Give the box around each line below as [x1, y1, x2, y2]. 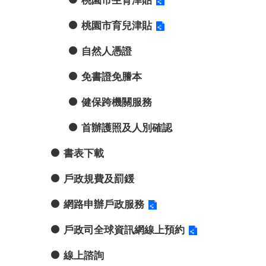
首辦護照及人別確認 [81, 122, 172, 134]
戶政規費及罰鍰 [64, 173, 134, 185]
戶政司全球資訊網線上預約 [64, 224, 185, 236]
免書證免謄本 [81, 71, 142, 83]
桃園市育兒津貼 [81, 20, 152, 31]
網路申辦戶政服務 [64, 198, 144, 210]
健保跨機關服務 [81, 96, 152, 108]
